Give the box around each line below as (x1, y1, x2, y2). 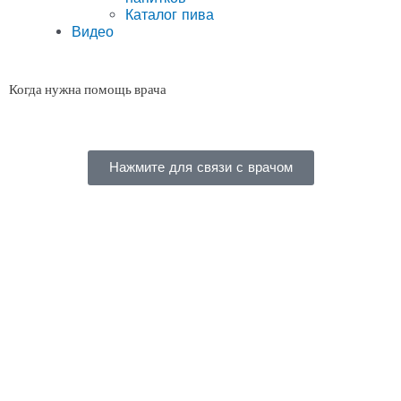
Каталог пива (125, 5, 214, 23)
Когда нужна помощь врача (9, 79, 166, 98)
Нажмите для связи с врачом (108, 158, 293, 175)
